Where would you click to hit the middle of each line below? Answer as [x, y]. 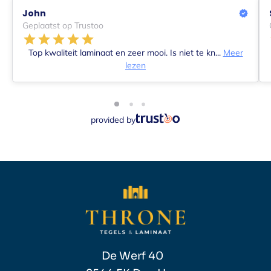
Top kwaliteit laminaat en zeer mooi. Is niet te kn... [126, 53]
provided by [113, 120]
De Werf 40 [135, 256]
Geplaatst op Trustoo [63, 26]
